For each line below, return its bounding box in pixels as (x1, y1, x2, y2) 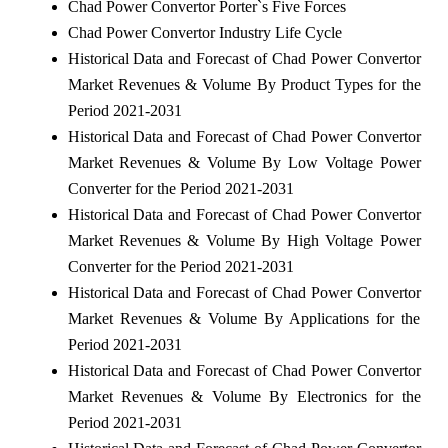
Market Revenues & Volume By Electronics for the (67, 387, 421, 405)
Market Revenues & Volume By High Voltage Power (67, 231, 421, 249)
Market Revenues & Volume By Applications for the (67, 309, 421, 327)
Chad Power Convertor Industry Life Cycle (67, 23, 342, 41)
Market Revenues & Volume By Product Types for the (67, 75, 421, 93)
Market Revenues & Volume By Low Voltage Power (67, 153, 421, 171)
